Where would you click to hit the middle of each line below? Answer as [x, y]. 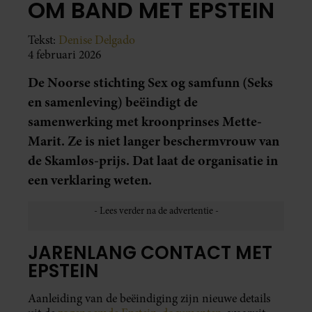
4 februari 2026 [64, 54]
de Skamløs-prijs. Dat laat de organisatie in [153, 160]
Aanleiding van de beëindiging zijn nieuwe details [149, 298]
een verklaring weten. [90, 180]
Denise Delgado [97, 40]
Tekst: [43, 40]
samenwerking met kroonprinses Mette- [145, 121]
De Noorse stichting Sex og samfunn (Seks [150, 82]
